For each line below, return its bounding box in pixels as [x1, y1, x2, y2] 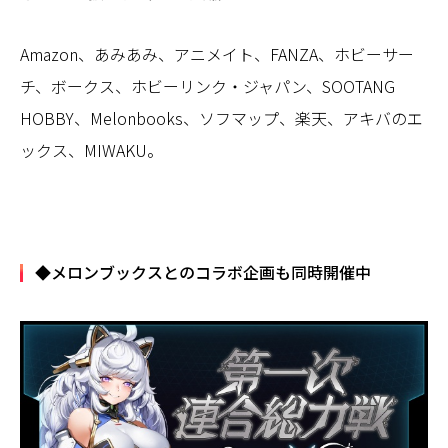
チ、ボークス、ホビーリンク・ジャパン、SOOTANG [20, 74, 395, 99]
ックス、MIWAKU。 [20, 138, 163, 163]
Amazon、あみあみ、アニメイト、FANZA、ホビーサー [20, 42, 414, 67]
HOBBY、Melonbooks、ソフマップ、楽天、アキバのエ [20, 106, 423, 131]
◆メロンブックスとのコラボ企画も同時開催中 [35, 260, 371, 285]
